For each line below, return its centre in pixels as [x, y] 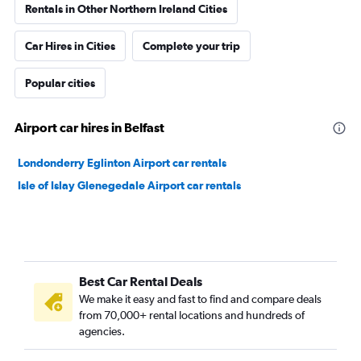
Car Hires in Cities [70, 46]
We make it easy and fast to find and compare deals [200, 299]
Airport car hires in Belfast [89, 127]
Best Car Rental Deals [141, 281]
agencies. [102, 331]
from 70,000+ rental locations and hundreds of [192, 315]
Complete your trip [191, 46]
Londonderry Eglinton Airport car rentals [122, 163]
